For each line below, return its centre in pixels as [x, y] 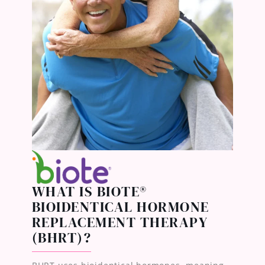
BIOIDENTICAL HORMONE [120, 207]
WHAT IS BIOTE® [89, 191]
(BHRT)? [62, 237]
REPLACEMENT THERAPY [120, 222]
